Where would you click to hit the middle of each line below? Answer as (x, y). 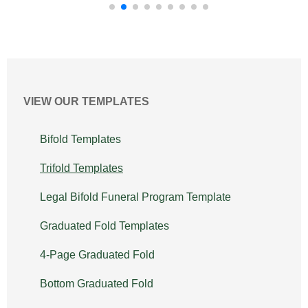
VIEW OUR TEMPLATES (86, 102)
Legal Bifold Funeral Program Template (135, 197)
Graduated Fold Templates (104, 226)
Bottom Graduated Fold (97, 284)
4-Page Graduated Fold (97, 255)
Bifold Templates (80, 140)
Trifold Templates (81, 168)
